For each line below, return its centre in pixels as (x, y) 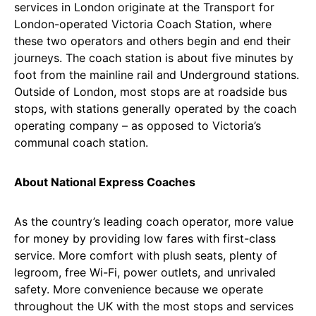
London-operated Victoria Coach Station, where (143, 24)
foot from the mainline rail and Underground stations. (157, 75)
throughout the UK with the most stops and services (154, 306)
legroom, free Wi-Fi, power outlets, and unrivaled (145, 272)
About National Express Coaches (105, 182)
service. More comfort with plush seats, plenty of (146, 255)
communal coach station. (81, 142)
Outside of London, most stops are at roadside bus (151, 92)
